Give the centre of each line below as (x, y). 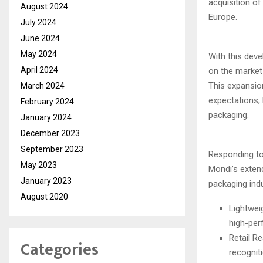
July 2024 (38, 22)
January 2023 (46, 181)
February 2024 (47, 102)
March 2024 (43, 86)
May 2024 (39, 54)
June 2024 (40, 38)
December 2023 (50, 133)
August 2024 (44, 6)
